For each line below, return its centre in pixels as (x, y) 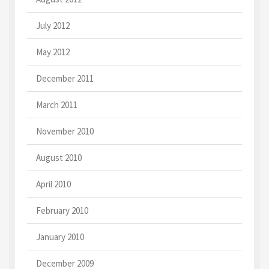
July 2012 (53, 26)
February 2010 (62, 210)
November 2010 (65, 131)
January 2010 (60, 237)
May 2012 (53, 52)
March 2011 (57, 105)
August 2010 (59, 158)
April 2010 (53, 184)
